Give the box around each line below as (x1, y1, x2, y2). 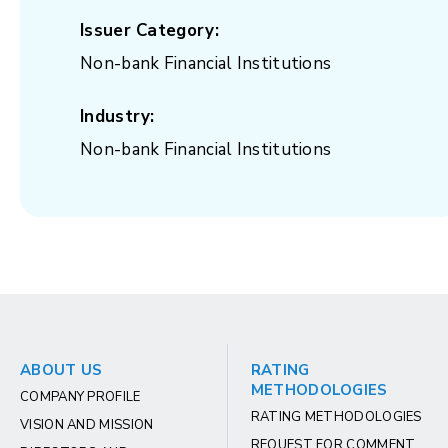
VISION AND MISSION (20, 416, 154, 434)
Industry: (80, 105, 155, 128)
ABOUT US (20, 360, 103, 380)
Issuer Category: (80, 19, 219, 42)
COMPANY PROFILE (20, 388, 141, 406)
